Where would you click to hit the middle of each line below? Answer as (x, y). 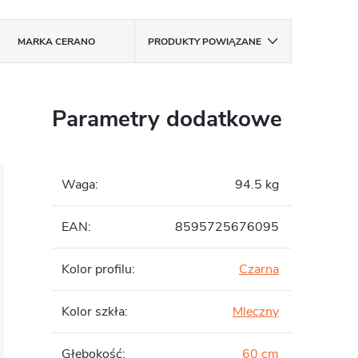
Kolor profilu (97, 269)
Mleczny (256, 312)
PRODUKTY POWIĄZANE (204, 42)
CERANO (74, 42)
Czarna (259, 269)
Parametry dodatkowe (167, 119)
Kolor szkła (93, 312)
